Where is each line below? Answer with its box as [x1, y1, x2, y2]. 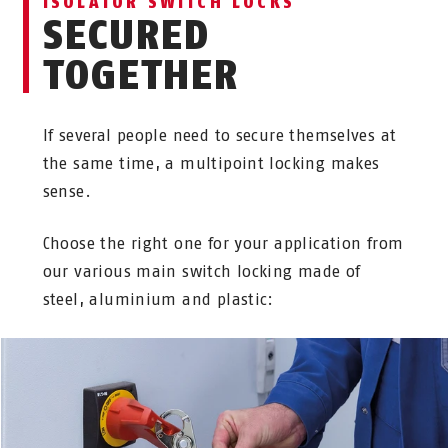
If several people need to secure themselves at [42, 126, 397, 146]
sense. [42, 182, 97, 202]
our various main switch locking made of [42, 262, 361, 282]
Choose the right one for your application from [42, 234, 404, 254]
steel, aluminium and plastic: [42, 290, 274, 310]
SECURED [42, 11, 210, 60]
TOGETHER [42, 51, 239, 100]
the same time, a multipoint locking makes [42, 154, 380, 174]
